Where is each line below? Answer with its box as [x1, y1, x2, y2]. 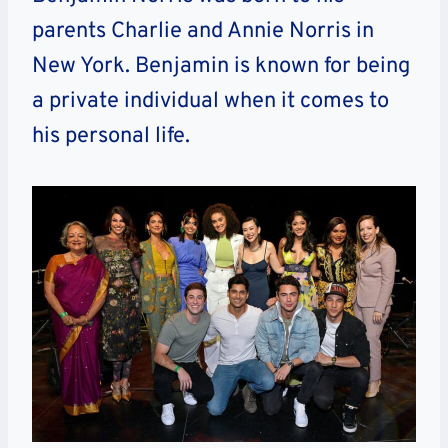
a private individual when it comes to [32, 88, 389, 116]
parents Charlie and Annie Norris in [32, 18, 374, 46]
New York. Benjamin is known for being [32, 53, 410, 81]
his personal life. [32, 123, 190, 151]
